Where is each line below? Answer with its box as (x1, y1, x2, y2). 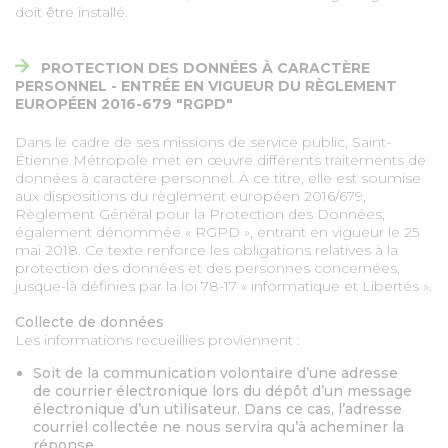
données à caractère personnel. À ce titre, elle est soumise (15, 169, 421, 187)
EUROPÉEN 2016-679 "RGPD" (15, 95, 233, 113)
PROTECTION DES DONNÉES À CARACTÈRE (41, 59, 370, 77)
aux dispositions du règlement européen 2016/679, (15, 187, 366, 205)
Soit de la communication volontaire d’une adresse (33, 364, 398, 382)
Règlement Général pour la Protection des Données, (15, 205, 385, 223)
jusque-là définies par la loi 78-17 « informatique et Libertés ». (15, 277, 432, 295)
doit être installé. (15, 3, 128, 21)
